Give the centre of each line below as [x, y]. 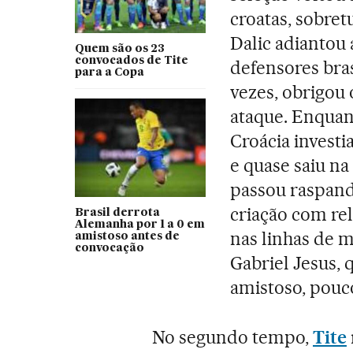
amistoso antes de [127, 237]
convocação [109, 249]
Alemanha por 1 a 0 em [139, 225]
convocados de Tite [131, 61]
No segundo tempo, [232, 338]
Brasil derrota [117, 213]
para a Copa [109, 73]
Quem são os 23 [119, 49]
